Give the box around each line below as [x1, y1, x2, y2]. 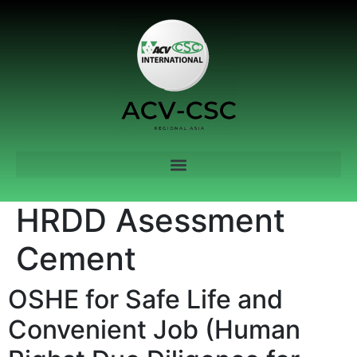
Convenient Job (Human [8, 314, 300, 345]
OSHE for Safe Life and [8, 284, 283, 315]
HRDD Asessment [16, 201, 285, 240]
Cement [16, 239, 136, 278]
